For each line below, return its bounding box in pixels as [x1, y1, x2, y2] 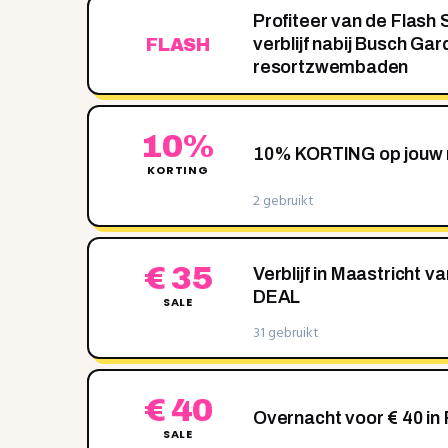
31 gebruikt [253, 322, 319, 345]
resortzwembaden [253, 57, 409, 77]
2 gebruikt [253, 190, 314, 213]
